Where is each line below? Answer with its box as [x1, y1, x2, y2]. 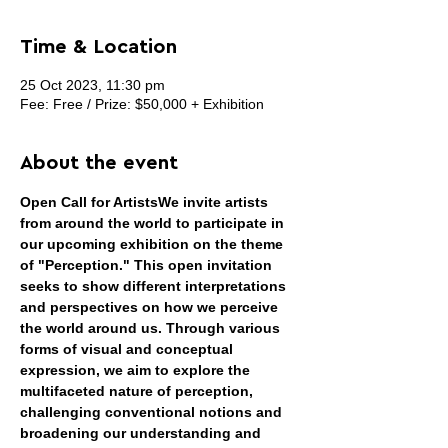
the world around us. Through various [20, 320, 284, 336]
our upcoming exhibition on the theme [20, 236, 287, 252]
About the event [20, 153, 178, 173]
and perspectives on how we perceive [20, 299, 282, 315]
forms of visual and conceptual [20, 341, 237, 357]
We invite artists [158, 194, 272, 210]
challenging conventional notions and [20, 404, 286, 420]
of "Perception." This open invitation [20, 257, 276, 273]
